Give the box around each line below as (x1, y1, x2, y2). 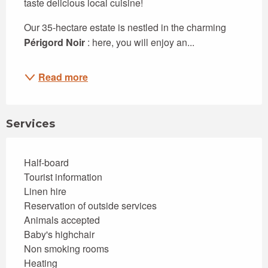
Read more (38, 70, 88, 84)
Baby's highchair (24, 227, 95, 242)
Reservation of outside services (24, 199, 157, 213)
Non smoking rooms (24, 242, 109, 256)
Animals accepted (24, 213, 100, 227)
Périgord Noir (24, 35, 85, 50)
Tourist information (24, 170, 102, 184)
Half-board (24, 156, 69, 170)
